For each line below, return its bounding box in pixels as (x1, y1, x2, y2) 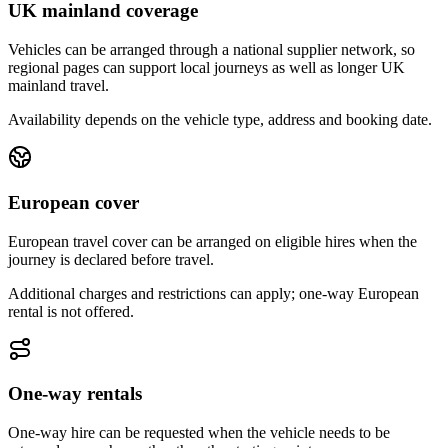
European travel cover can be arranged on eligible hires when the (8, 232, 417, 250)
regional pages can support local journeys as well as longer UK (8, 59, 405, 77)
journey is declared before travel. (8, 250, 214, 268)
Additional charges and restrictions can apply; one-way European (8, 284, 419, 302)
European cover (8, 191, 139, 213)
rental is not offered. (8, 302, 134, 320)
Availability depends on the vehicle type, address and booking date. (8, 111, 432, 129)
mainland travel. (8, 77, 109, 95)
